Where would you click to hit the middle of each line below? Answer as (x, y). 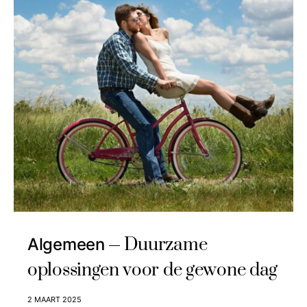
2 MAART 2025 (54, 299)
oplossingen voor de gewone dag (153, 270)
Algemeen (66, 244)
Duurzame (165, 245)
